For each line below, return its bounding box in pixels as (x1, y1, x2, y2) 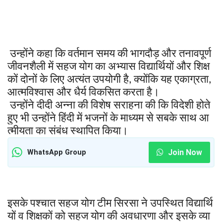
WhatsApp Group (27, 148, 86, 157)
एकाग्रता (174, 70, 209, 86)
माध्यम (120, 109, 144, 124)
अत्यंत (67, 70, 90, 86)
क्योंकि (134, 70, 158, 86)
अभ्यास (108, 57, 136, 73)
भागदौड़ (130, 45, 159, 60)
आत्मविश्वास (7, 83, 54, 99)
